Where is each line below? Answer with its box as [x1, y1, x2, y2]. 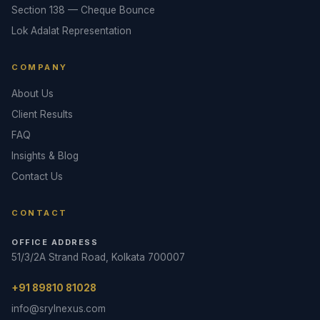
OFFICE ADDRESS [11, 237, 98, 247]
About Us [11, 88, 54, 99]
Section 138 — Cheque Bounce [11, 4, 155, 16]
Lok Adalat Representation [11, 25, 131, 36]
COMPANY [11, 62, 68, 72]
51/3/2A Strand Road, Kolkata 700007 [11, 251, 185, 263]
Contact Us [11, 171, 63, 182]
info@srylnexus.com [11, 303, 106, 314]
